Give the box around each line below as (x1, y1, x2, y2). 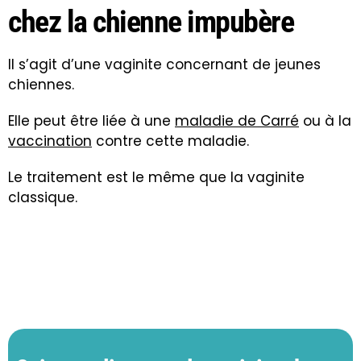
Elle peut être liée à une (8, 110, 175, 131)
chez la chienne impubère (8, 3, 293, 39)
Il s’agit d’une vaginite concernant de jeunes (8, 54, 321, 74)
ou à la (299, 110, 351, 131)
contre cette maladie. (92, 131, 249, 151)
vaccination (8, 131, 92, 151)
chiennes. (8, 74, 74, 94)
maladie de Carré (175, 110, 299, 131)
